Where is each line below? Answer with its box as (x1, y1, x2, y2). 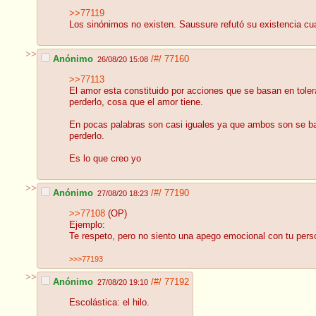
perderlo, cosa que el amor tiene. (69, 97, 203, 108)
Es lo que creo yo (69, 154, 141, 164)
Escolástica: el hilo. (69, 298, 150, 308)
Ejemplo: (69, 220, 105, 231)
